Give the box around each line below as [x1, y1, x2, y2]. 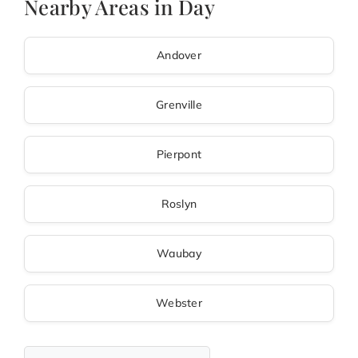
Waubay [157, 246, 201, 261]
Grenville [156, 97, 202, 113]
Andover [156, 48, 202, 63]
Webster [155, 296, 203, 311]
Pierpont [156, 147, 202, 162]
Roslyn [161, 197, 197, 212]
